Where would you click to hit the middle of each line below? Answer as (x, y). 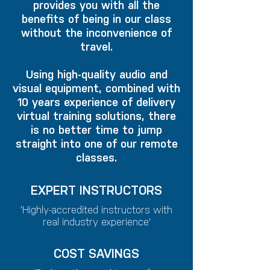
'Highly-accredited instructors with (96, 210)
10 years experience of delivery (96, 102)
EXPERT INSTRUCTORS (96, 190)
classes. (96, 158)
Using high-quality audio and (96, 74)
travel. (96, 47)
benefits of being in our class (96, 19)
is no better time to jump (96, 130)
